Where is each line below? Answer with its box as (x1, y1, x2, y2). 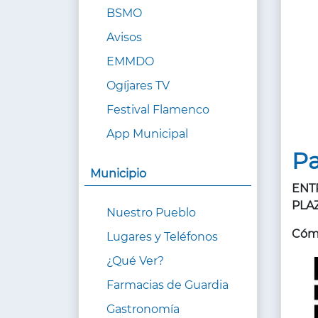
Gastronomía (106, 302, 180, 317)
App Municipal (106, 127, 188, 141)
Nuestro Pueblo (106, 206, 196, 220)
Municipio (90, 167, 146, 181)
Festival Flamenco (106, 103, 209, 117)
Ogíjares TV (106, 79, 170, 93)
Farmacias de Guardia (106, 278, 229, 292)
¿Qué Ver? (106, 254, 164, 268)
